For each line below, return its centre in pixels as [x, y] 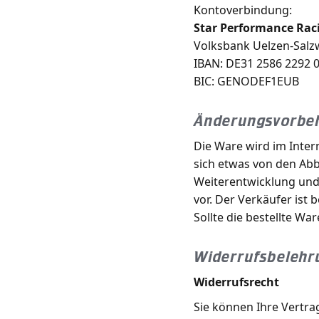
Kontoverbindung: [243, 10]
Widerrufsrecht [236, 282]
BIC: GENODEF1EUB [246, 81]
